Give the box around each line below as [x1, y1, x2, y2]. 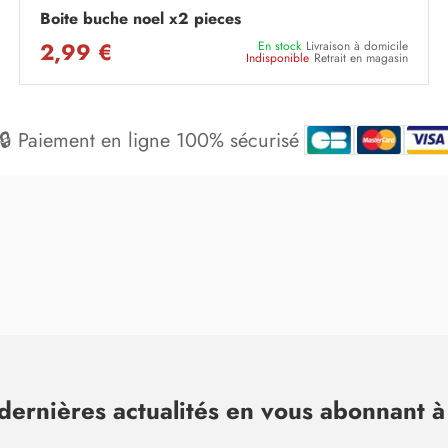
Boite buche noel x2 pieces [40, 6, 241, 30]
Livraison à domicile [306, 37, 408, 54]
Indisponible [246, 49, 309, 66]
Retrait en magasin [314, 49, 408, 66]
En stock [258, 37, 301, 54]
